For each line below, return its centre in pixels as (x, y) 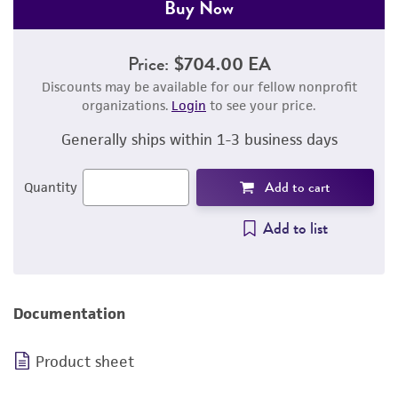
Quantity (51, 187)
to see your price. (261, 105)
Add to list (295, 228)
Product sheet (85, 362)
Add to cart (298, 187)
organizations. (127, 105)
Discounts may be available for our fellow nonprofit (199, 87)
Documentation (69, 314)
